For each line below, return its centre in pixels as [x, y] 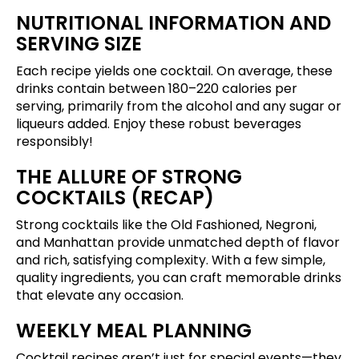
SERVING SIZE [79, 44]
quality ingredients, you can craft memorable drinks [179, 278]
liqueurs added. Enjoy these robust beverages [159, 124]
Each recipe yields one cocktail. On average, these [174, 71]
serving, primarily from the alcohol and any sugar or [179, 107]
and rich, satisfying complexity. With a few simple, [171, 260]
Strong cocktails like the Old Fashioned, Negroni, [166, 225]
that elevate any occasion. [100, 296]
